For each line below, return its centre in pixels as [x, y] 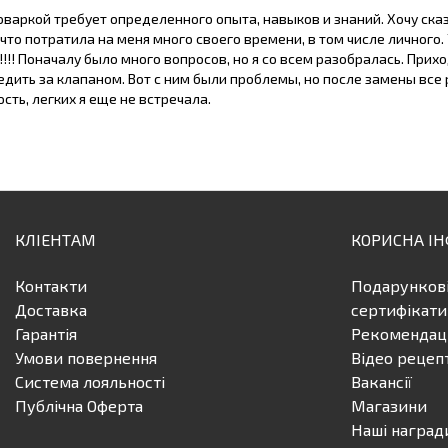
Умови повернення [86, 357]
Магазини [389, 405]
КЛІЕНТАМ [55, 239]
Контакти [51, 285]
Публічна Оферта [79, 405]
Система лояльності [90, 381]
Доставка [51, 309]
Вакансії [381, 381]
